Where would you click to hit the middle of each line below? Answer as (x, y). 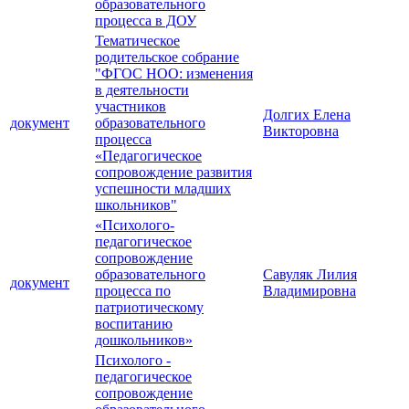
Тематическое (137, 41)
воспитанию (134, 324)
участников (131, 107)
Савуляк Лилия (310, 275)
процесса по (133, 291)
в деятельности (142, 90)
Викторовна (301, 131)
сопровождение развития (173, 173)
